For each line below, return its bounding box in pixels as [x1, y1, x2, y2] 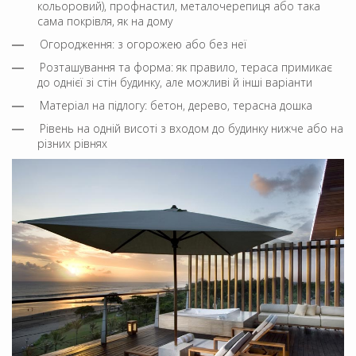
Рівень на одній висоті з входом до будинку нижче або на [40, 120, 343, 136]
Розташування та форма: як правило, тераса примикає [40, 59, 332, 75]
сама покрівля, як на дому [37, 13, 172, 29]
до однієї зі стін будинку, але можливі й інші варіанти [37, 74, 312, 90]
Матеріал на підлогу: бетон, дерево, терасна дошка [40, 97, 312, 113]
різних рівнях [37, 135, 107, 151]
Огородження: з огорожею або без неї [40, 36, 246, 52]
